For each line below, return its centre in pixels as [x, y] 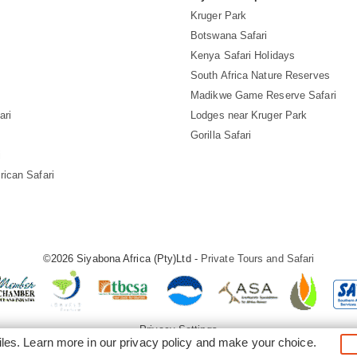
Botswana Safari [229, 36]
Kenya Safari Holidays [243, 56]
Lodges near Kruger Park [249, 116]
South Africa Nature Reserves [260, 76]
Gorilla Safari [221, 135]
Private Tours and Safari [257, 259]
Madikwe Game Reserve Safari [263, 96]
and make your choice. [254, 342]
